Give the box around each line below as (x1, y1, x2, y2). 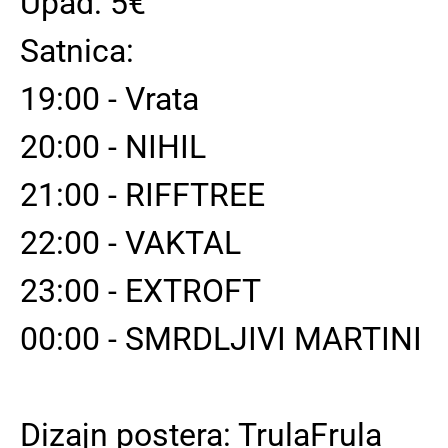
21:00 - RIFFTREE (20, 176, 265, 214)
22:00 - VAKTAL (20, 224, 241, 262)
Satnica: (20, 32, 134, 70)
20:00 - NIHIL (20, 128, 206, 166)
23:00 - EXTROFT (20, 272, 261, 310)
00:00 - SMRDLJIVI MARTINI (20, 320, 422, 358)
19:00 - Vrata (20, 80, 199, 118)
